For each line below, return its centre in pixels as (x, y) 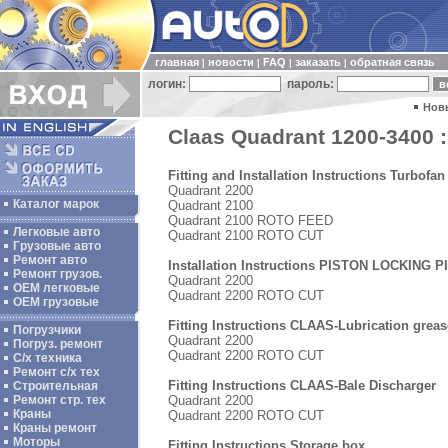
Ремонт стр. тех (59, 400)
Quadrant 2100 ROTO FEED (250, 220)
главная (177, 62)
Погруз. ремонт (58, 344)
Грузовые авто (57, 246)
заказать (318, 62)
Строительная (55, 386)
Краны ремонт (55, 428)
